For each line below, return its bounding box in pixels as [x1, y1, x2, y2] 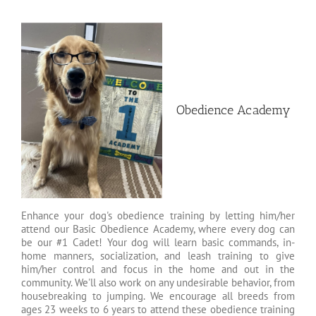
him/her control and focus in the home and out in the [21, 262, 295, 276]
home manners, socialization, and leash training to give [21, 249, 295, 262]
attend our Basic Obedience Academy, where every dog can [21, 222, 295, 236]
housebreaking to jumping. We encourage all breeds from [21, 289, 295, 303]
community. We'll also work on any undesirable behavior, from [21, 276, 295, 289]
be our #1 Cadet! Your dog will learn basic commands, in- [21, 236, 295, 249]
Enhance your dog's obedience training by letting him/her [21, 209, 295, 222]
